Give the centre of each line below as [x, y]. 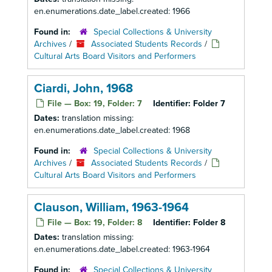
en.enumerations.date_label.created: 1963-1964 [122, 249]
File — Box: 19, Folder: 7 [93, 104]
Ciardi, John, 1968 [83, 89]
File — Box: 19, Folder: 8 [93, 223]
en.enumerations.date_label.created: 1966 [112, 11]
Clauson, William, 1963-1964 [111, 208]
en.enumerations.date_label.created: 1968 [112, 130]
